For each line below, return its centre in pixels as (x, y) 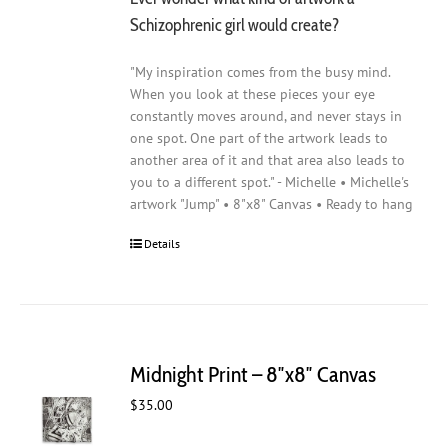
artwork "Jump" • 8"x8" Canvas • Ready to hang (272, 204)
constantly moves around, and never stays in (266, 116)
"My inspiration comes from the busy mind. (260, 72)
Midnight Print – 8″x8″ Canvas (253, 374)
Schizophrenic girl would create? (235, 24)
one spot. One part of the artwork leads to (259, 138)
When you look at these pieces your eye (253, 94)
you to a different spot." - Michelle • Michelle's (270, 182)
